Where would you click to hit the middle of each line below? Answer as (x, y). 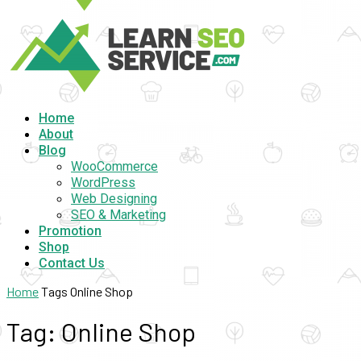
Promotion (70, 231)
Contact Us (72, 263)
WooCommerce (114, 166)
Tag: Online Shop (101, 332)
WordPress (103, 183)
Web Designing (114, 199)
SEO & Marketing (118, 215)
